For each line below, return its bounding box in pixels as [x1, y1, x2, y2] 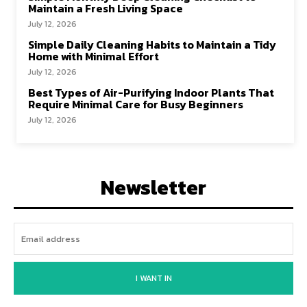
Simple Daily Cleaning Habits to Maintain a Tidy [28, 36, 276, 53]
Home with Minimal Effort [28, 48, 159, 65]
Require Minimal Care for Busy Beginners [28, 96, 243, 113]
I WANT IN [135, 272, 172, 285]
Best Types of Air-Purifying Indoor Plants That [28, 84, 274, 101]
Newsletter [101, 172, 206, 204]
